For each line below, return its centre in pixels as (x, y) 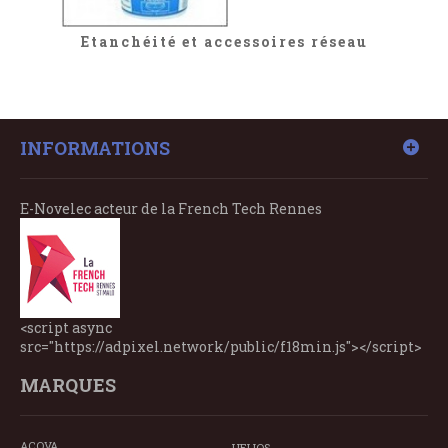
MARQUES (68, 385)
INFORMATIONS (95, 148)
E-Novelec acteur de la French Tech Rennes (171, 209)
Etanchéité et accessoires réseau (224, 42)
